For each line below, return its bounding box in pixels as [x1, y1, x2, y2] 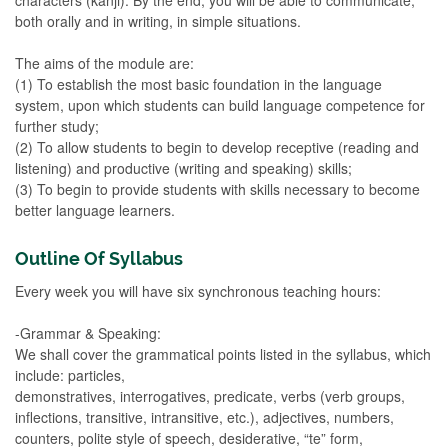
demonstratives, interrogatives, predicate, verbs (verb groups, [15, 385, 405, 406]
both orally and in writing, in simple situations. [15, 10, 301, 31]
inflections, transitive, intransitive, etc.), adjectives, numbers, [15, 406, 394, 427]
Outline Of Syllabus [15, 247, 183, 269]
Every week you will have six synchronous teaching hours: [15, 280, 381, 301]
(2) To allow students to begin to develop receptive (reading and [15, 136, 419, 157]
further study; [15, 115, 99, 136]
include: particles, [15, 364, 125, 385]
